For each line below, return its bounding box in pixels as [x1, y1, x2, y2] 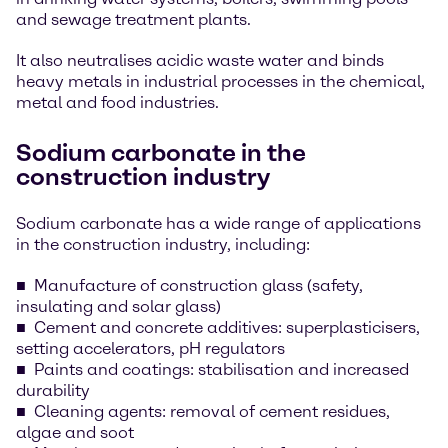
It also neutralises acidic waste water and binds [16, 51, 384, 70]
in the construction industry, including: [16, 235, 310, 254]
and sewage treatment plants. [16, 10, 251, 29]
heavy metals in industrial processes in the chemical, [16, 72, 425, 91]
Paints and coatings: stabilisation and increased [34, 360, 409, 379]
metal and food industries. [16, 93, 219, 112]
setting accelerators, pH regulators [16, 339, 285, 358]
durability [16, 381, 90, 400]
